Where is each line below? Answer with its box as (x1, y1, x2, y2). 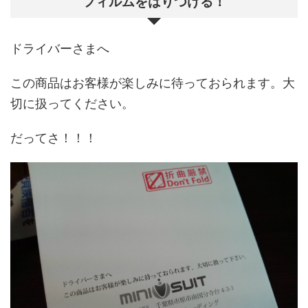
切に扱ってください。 (10, 96, 134, 111)
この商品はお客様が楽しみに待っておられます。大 (10, 76, 295, 91)
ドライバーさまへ (10, 41, 109, 56)
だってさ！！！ (10, 131, 97, 146)
